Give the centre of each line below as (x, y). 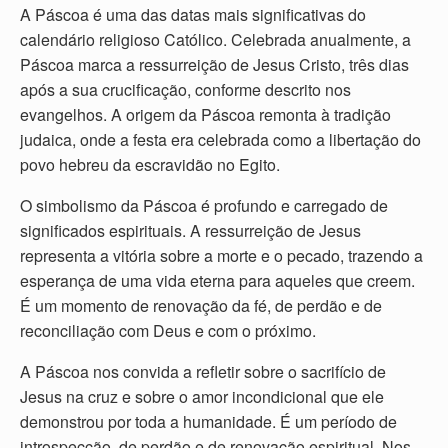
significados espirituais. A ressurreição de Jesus (190, 230)
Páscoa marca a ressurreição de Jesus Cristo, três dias (214, 64)
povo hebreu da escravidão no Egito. (150, 164)
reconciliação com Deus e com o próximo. (168, 330)
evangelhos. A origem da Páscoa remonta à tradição (205, 114)
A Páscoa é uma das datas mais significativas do (193, 14)
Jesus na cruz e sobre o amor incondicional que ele (202, 396)
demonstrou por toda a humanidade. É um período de (208, 421)
